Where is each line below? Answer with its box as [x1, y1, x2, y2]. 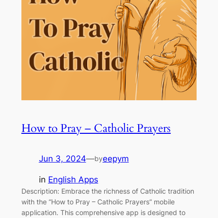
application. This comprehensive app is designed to [21, 208, 185, 217]
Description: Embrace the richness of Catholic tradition [21, 187, 194, 196]
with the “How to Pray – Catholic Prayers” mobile [21, 198, 175, 206]
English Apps [48, 175, 98, 185]
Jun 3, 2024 [38, 154, 86, 164]
